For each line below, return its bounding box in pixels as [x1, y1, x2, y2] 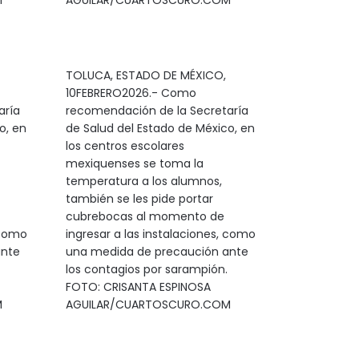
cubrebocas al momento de [65, 208, 224, 224]
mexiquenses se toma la [65, 155, 204, 171]
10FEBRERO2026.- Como [65, 85, 196, 101]
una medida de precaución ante [65, 244, 248, 260]
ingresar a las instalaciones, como [65, 226, 256, 242]
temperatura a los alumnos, [65, 173, 222, 189]
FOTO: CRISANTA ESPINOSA [65, 279, 211, 295]
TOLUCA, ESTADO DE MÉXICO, [65, 67, 226, 83]
